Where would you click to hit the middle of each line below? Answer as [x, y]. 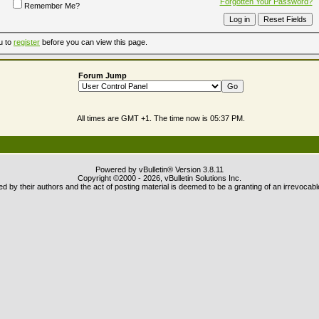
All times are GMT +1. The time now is [143, 118]
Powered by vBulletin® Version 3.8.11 [159, 169]
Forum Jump [103, 75]
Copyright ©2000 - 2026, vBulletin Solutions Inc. [159, 178]
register [27, 42]
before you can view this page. [94, 42]
